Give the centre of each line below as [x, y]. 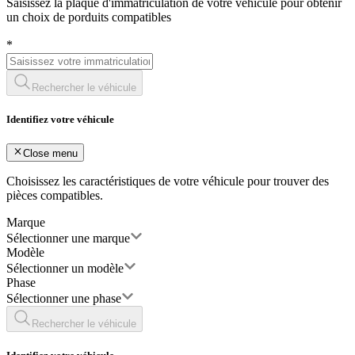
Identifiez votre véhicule [60, 120]
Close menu [51, 153]
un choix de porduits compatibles [89, 17]
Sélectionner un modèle [65, 268]
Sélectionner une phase [64, 298]
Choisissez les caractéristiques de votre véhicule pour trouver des [168, 181]
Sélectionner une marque [68, 238]
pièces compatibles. [55, 195]
